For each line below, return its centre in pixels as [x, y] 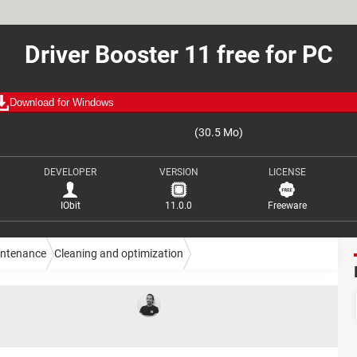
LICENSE [287, 172]
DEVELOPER [70, 172]
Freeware [287, 206]
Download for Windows [62, 102]
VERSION [178, 172]
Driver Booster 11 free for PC [178, 55]
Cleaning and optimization [119, 253]
